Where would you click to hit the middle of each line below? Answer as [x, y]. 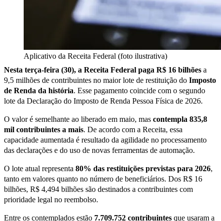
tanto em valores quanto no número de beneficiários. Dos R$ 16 [103, 179]
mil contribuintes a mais [44, 129]
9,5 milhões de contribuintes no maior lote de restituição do [96, 80]
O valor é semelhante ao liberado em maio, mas [78, 119]
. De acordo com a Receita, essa [133, 129]
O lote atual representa [40, 168]
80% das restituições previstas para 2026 [143, 168]
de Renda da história [39, 90]
